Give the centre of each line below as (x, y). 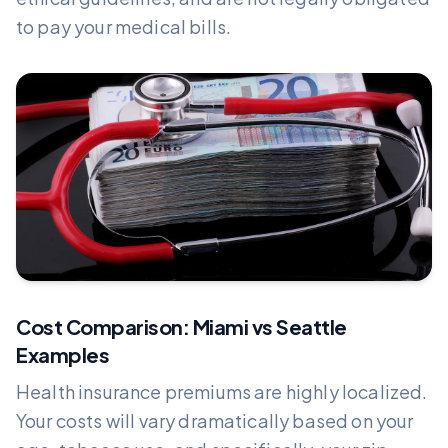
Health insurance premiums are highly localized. (222, 391)
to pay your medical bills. (124, 26)
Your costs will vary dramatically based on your (215, 420)
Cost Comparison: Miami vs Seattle (181, 326)
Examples (62, 354)
